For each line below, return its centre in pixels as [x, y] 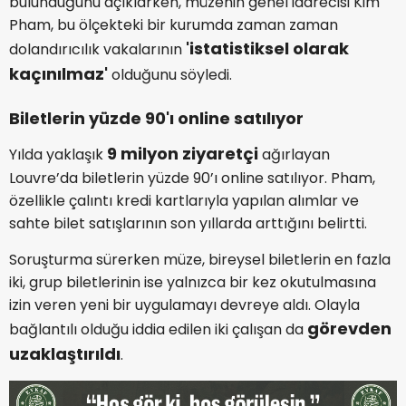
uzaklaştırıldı [65, 354]
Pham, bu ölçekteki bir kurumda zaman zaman [174, 25]
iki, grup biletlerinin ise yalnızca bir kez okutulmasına [193, 283]
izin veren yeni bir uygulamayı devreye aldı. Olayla [184, 305]
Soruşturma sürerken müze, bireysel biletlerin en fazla [200, 260]
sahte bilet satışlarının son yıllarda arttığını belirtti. [188, 224]
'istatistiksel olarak [266, 49]
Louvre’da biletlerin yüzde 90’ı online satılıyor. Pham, [192, 179]
